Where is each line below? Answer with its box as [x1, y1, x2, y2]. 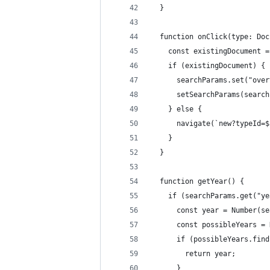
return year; [151, 250, 236, 258]
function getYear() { [151, 177, 244, 186]
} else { [151, 105, 202, 113]
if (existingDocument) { [151, 61, 265, 70]
